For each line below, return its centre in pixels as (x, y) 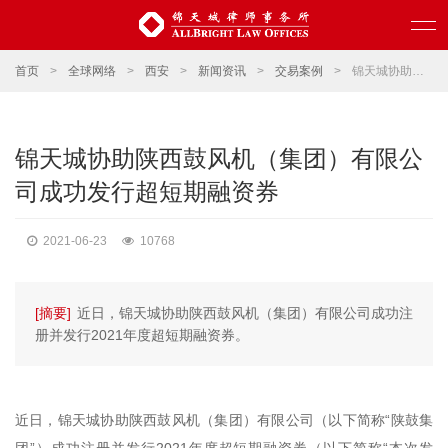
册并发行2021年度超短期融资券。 (142, 335)
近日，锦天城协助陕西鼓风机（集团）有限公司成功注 (245, 313)
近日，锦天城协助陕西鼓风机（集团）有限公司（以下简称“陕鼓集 (224, 420)
